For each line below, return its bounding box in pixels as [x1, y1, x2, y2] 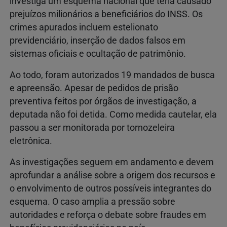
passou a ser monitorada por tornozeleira [10, 123, 175, 133]
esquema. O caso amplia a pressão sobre [10, 197, 175, 207]
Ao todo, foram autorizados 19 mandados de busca [10, 70, 215, 81]
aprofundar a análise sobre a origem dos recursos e [10, 170, 215, 181]
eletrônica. [10, 136, 52, 146]
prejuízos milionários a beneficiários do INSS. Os [10, 9, 203, 20]
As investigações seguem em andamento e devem [10, 157, 214, 168]
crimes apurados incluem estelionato [10, 22, 158, 33]
